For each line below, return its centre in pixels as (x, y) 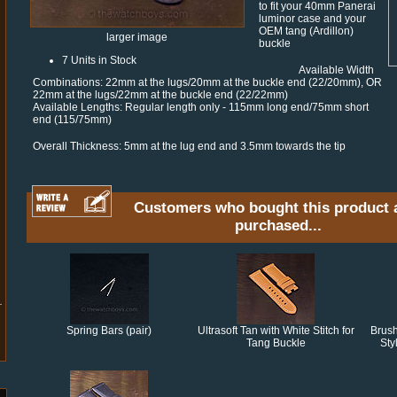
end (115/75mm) (72, 120)
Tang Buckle (276, 343)
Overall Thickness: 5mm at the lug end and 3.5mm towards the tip (189, 147)
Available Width (336, 70)
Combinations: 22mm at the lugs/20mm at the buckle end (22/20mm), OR (207, 83)
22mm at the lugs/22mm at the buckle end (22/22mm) (160, 95)
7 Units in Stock (99, 61)
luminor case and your (312, 19)
